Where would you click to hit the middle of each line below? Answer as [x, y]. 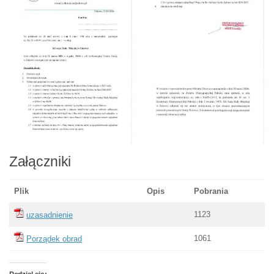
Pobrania [211, 191]
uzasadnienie [50, 215]
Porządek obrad [54, 239]
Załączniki [40, 161]
